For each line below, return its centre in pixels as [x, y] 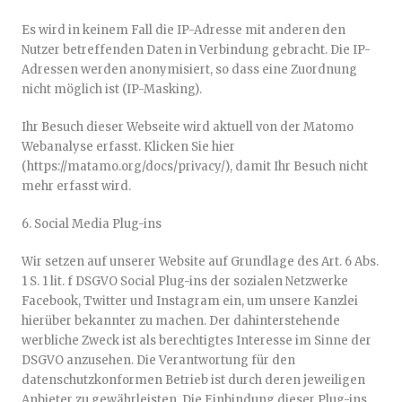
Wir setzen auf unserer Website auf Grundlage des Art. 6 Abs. [200, 262]
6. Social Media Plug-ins [92, 224]
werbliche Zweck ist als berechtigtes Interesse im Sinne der [197, 341]
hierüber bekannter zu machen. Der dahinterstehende [181, 321]
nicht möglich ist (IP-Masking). [112, 89]
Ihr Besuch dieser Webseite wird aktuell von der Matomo [188, 127]
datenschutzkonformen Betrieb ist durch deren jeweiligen [193, 380]
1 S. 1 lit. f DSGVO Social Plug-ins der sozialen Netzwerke [185, 281]
